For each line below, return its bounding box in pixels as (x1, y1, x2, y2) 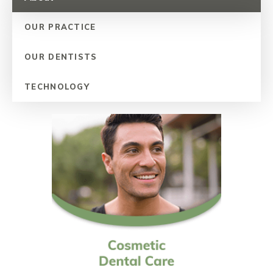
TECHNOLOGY (24, 82, 90, 92)
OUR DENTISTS (24, 52, 97, 62)
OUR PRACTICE (24, 22, 96, 32)
